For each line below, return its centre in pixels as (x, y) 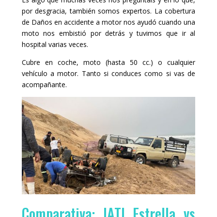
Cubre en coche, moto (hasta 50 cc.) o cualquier (108, 62)
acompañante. (44, 84)
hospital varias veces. (55, 44)
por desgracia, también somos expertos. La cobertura (108, 11)
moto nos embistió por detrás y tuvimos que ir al (108, 33)
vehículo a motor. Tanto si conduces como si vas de (108, 73)
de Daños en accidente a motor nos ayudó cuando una (108, 22)
